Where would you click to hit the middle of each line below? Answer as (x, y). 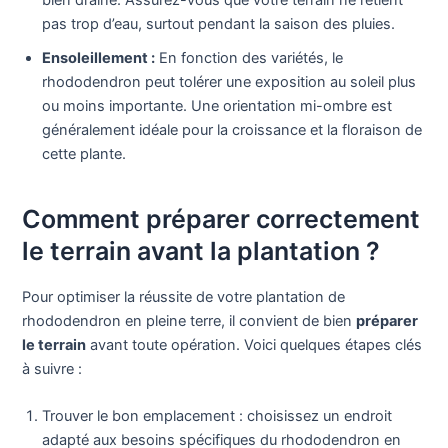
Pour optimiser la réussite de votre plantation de (184, 296)
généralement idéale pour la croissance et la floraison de (232, 129)
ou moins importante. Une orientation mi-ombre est (217, 105)
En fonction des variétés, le (249, 57)
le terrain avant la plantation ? (201, 251)
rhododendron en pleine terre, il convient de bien (189, 320)
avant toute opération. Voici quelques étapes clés (254, 344)
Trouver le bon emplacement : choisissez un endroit (217, 416)
